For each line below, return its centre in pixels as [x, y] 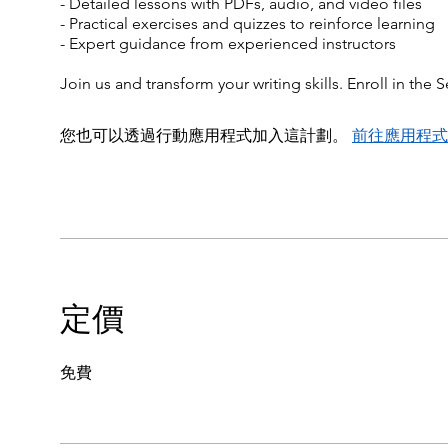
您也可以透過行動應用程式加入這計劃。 [204, 136]
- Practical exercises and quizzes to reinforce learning [247, 24]
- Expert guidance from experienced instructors [228, 44]
